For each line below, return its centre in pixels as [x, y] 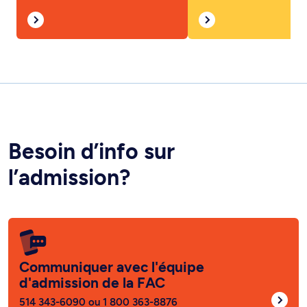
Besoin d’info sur [91, 120]
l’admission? [69, 146]
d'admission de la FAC [92, 251]
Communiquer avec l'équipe [112, 235]
